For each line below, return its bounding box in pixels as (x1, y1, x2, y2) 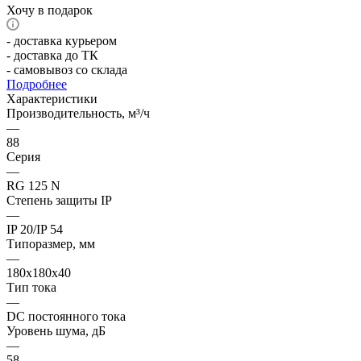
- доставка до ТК (6, 48, 98, 62)
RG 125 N (6, 178, 60, 193)
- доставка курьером (6, 33, 117, 48)
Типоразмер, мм (6, 236, 95, 251)
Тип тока (6, 280, 56, 294)
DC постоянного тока (6, 309, 126, 323)
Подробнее (6, 77, 67, 91)
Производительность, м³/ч (6, 106, 150, 120)
